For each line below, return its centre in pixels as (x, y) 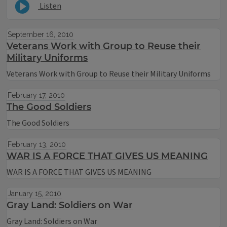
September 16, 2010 (40, 34)
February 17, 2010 (36, 95)
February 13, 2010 (36, 144)
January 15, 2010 (34, 194)
